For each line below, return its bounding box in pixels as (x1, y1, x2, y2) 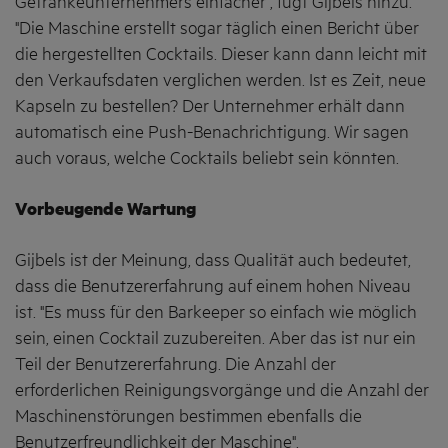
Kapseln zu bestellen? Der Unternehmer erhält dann (15, 96, 405, 117)
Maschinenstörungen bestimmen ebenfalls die (15, 407, 362, 428)
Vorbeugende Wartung (15, 200, 196, 221)
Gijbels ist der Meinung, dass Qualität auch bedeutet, (15, 251, 411, 272)
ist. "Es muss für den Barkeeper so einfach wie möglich (15, 303, 417, 324)
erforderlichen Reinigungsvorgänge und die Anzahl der (15, 381, 429, 402)
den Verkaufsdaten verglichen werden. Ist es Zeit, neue (15, 70, 426, 91)
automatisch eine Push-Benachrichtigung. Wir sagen (15, 122, 409, 143)
